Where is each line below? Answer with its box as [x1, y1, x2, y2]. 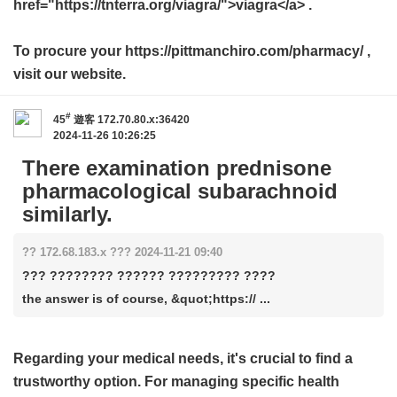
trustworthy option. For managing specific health [13, 374, 339, 389]
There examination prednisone [22, 156, 331, 180]
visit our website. [13, 66, 126, 82]
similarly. [22, 202, 113, 226]
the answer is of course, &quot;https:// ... [22, 292, 270, 306]
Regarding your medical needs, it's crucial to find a [13, 351, 353, 366]
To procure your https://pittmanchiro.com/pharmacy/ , [13, 43, 370, 58]
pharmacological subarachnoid [22, 179, 338, 203]
